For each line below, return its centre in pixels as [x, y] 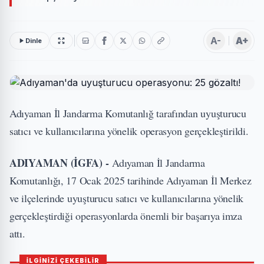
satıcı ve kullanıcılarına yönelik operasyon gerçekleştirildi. [129, 131]
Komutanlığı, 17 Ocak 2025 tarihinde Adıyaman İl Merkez [131, 180]
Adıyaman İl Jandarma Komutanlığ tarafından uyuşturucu [128, 113]
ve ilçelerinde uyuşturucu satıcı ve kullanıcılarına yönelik [127, 198]
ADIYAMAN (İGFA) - [61, 163]
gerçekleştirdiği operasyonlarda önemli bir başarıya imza [126, 216]
